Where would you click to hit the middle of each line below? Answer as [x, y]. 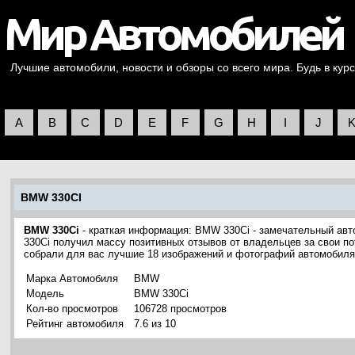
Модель [45, 294]
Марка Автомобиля [72, 279]
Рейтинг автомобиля [75, 324]
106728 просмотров [180, 309]
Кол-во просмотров [72, 309]
